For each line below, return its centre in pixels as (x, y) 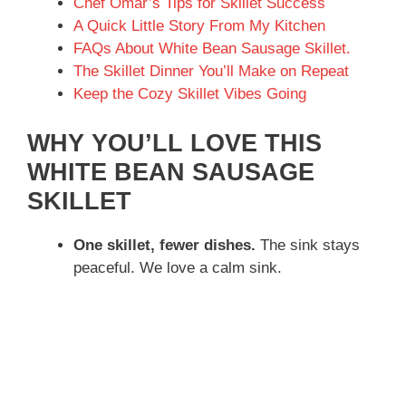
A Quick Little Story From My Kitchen (199, 26)
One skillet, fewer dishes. (164, 245)
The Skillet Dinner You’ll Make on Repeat (211, 72)
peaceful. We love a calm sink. (178, 267)
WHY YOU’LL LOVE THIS (174, 143)
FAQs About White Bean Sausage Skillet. (212, 49)
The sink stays (308, 245)
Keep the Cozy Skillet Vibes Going (190, 94)
